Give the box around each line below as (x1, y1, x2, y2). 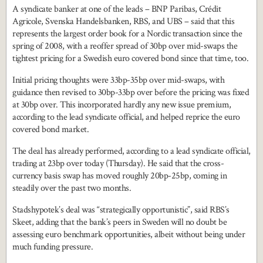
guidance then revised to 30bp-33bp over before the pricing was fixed (12, 86, 249, 99)
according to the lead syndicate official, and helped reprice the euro (12, 111, 240, 123)
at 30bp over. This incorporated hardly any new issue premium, (12, 99, 231, 111)
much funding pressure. (12, 241, 93, 253)
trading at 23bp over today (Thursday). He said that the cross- (12, 157, 224, 170)
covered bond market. (12, 123, 89, 136)
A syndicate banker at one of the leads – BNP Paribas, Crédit (12, 3, 221, 15)
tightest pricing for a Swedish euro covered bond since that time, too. (12, 52, 248, 65)
